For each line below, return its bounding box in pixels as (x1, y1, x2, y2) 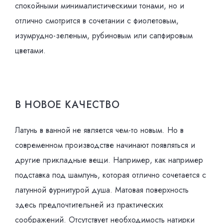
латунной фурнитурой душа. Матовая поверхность (15, 184, 189, 196)
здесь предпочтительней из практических (15, 199, 163, 211)
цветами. (15, 45, 46, 56)
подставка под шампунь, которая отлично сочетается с (15, 169, 206, 181)
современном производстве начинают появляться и (15, 139, 195, 151)
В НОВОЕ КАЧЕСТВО (15, 98, 119, 112)
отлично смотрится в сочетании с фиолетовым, (15, 15, 179, 26)
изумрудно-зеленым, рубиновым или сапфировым (15, 30, 193, 41)
